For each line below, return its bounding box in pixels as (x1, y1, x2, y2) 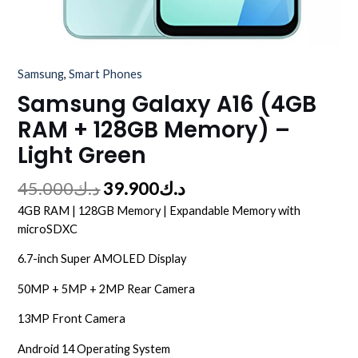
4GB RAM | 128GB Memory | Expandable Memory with (18, 203, 301, 217)
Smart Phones (69, 67, 143, 82)
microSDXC (18, 221, 78, 236)
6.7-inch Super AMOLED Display (18, 252, 187, 266)
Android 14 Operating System (18, 341, 171, 356)
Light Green (18, 139, 147, 171)
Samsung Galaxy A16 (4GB (18, 88, 317, 120)
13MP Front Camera (18, 312, 126, 326)
